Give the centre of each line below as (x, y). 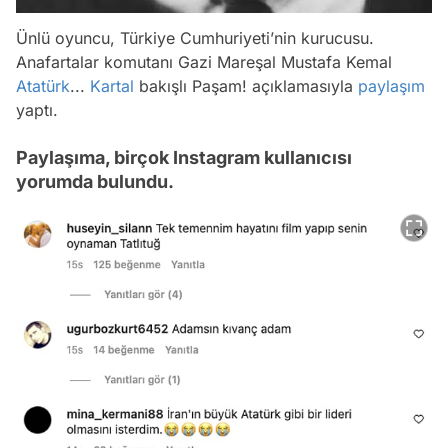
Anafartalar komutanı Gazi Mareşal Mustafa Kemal (204, 62)
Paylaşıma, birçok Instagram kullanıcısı (184, 157)
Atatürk (43, 86)
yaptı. (37, 110)
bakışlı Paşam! (190, 86)
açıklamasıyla (302, 86)
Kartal (112, 86)
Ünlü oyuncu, (68, 38)
